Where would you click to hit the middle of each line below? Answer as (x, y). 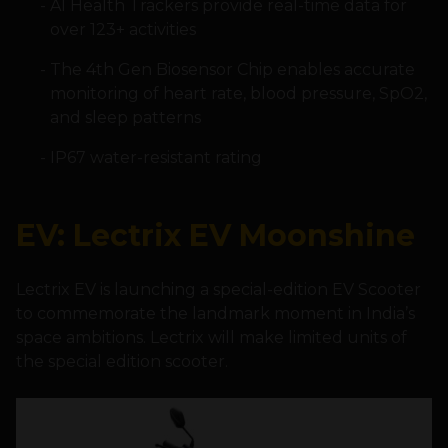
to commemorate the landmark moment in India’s (215, 314)
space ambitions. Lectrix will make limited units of (211, 338)
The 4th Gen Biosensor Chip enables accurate (232, 70)
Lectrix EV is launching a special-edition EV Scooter (218, 290)
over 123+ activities (122, 30)
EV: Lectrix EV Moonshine (215, 236)
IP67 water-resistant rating (155, 158)
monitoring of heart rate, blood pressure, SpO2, (238, 94)
